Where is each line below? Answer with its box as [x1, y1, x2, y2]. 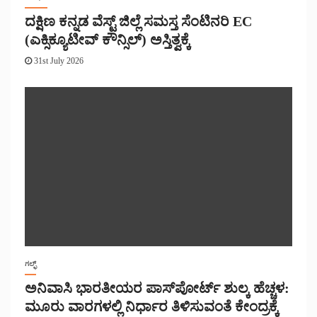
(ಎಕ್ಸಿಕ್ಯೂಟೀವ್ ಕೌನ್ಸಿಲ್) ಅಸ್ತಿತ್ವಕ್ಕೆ [25, 32, 190, 48]
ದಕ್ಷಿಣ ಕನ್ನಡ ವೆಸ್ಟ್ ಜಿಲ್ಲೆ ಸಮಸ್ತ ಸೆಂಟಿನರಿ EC [25, 13, 252, 30]
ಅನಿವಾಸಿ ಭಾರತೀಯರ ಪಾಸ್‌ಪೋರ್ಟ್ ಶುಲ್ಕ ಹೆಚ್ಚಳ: [25, 280, 289, 296]
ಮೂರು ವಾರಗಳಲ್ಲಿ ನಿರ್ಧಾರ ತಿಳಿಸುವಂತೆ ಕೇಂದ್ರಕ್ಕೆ [25, 299, 279, 315]
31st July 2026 [32, 56, 83, 67]
